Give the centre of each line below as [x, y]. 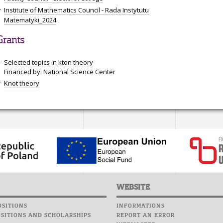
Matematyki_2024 [30, 20]
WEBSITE [133, 187]
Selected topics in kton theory [49, 62]
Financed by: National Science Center [60, 72]
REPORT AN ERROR [146, 215]
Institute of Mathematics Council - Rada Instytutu [76, 10]
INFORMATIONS [141, 206]
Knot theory [22, 83]
